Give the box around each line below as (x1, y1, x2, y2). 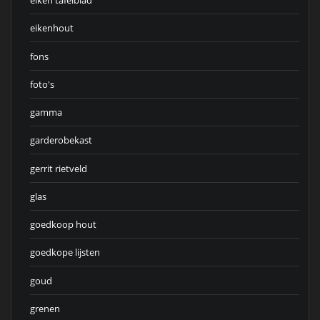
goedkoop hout (30, 218, 96, 231)
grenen (30, 301, 60, 315)
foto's (30, 77, 54, 91)
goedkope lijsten (30, 246, 100, 259)
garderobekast (30, 134, 92, 147)
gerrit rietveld (30, 161, 87, 175)
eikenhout (30, 21, 74, 35)
